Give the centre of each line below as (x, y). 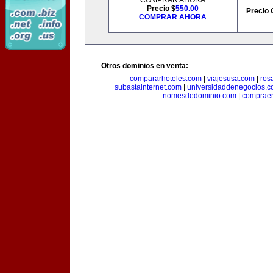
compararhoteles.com (165, 79)
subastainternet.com (148, 87)
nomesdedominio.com (199, 96)
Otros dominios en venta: (145, 66)
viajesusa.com (231, 79)
